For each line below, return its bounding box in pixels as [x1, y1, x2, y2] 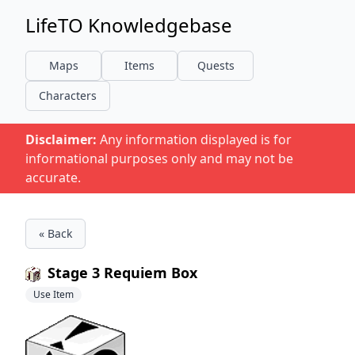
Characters [39, 88, 97, 103]
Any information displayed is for [97, 131, 292, 148]
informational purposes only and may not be [25, 150, 293, 167]
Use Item [33, 288, 74, 301]
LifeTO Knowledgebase [25, 12, 232, 38]
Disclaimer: [25, 131, 97, 148]
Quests [197, 58, 235, 73]
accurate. [25, 169, 81, 186]
